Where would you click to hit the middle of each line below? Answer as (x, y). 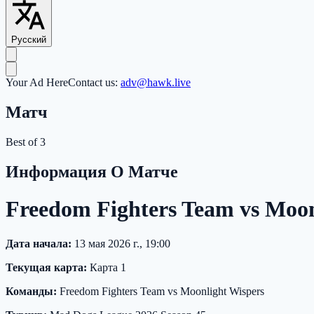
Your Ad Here (37, 83)
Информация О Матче (92, 171)
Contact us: (94, 83)
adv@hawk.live (156, 83)
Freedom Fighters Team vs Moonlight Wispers (161, 291)
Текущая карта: (46, 267)
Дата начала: (39, 243)
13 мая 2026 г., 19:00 (121, 243)
